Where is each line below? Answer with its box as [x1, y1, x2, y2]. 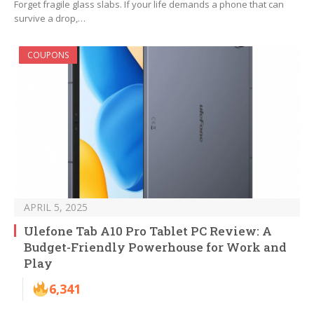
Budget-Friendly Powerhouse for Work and [24, 239, 287, 256]
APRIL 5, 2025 [24, 200, 88, 214]
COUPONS [27, 49, 69, 62]
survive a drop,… [14, 12, 86, 25]
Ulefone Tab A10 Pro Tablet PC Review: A [24, 223, 272, 240]
